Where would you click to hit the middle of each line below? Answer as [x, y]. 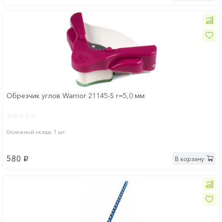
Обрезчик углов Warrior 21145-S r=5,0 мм [76, 96]
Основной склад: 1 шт [36, 132]
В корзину [190, 159]
